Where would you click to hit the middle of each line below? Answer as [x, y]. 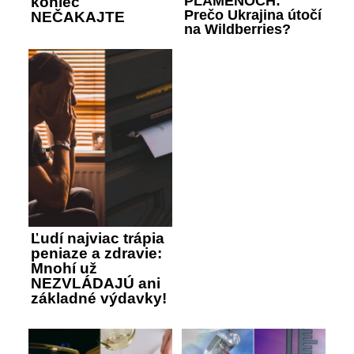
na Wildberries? [237, 30]
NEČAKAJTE [78, 17]
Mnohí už [64, 269]
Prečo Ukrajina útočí [253, 15]
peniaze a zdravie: [96, 254]
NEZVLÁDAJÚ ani [96, 284]
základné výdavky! [99, 299]
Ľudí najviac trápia [98, 239]
